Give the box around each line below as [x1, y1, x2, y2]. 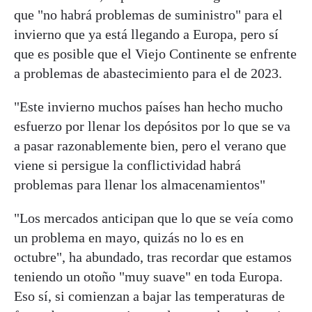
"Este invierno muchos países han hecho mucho [14, 98, 283, 114]
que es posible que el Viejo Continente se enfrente [14, 45, 297, 61]
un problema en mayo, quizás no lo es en [14, 229, 244, 245]
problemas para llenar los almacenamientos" [14, 176, 265, 192]
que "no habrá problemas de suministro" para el [14, 6, 283, 22]
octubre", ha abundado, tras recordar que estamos [14, 249, 292, 265]
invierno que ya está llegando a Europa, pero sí [14, 26, 279, 42]
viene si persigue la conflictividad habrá [14, 157, 241, 173]
